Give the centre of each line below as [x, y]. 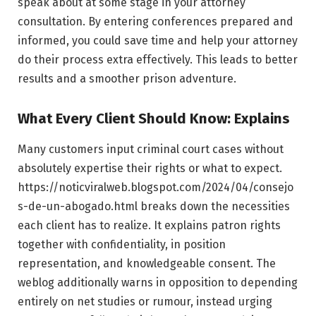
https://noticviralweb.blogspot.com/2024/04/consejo [156, 187]
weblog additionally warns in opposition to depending [158, 282]
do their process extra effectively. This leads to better [158, 59]
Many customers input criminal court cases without [151, 149]
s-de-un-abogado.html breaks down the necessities [154, 206]
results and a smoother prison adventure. [127, 78]
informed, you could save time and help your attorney [158, 40]
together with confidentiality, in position [122, 244]
